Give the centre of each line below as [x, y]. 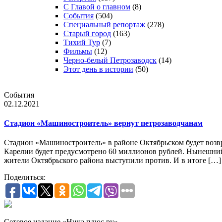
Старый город [87, 33]
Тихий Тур [82, 42]
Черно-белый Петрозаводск [110, 60]
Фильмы [78, 51]
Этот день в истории [98, 69]
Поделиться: [25, 177]
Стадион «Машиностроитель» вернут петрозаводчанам [103, 123]
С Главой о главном [97, 6]
